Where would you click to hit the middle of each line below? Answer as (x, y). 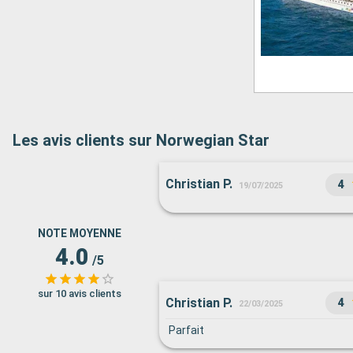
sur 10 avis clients (80, 294)
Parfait (186, 330)
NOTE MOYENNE (80, 233)
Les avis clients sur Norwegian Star (141, 140)
